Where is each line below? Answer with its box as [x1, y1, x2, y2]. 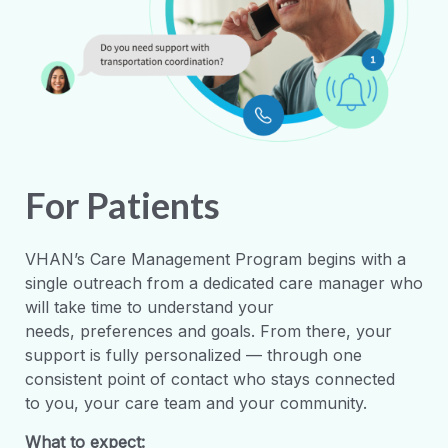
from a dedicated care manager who [142, 272, 423, 293]
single [25, 272, 73, 293]
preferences [80, 320, 173, 341]
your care [84, 392, 164, 413]
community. [280, 392, 367, 413]
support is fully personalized [25, 344, 241, 365]
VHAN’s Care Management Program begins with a [25, 248, 406, 269]
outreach [73, 272, 142, 293]
